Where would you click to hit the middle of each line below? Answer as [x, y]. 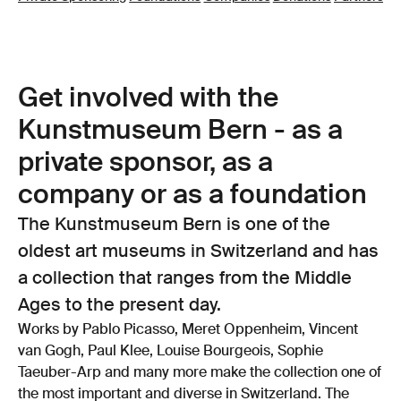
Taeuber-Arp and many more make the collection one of [200, 373]
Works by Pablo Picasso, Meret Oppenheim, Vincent [188, 330]
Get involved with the [148, 99]
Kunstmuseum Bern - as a [180, 132]
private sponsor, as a [145, 164]
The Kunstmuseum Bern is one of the [174, 226]
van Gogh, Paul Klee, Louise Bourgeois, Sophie [171, 352]
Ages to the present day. [119, 306]
